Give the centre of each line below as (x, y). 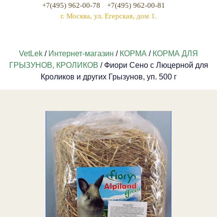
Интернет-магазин (81, 54)
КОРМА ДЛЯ (175, 54)
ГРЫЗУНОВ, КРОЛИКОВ (54, 65)
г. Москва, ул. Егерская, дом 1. (108, 16)
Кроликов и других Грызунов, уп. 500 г (108, 77)
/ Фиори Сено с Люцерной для (153, 65)
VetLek (31, 54)
